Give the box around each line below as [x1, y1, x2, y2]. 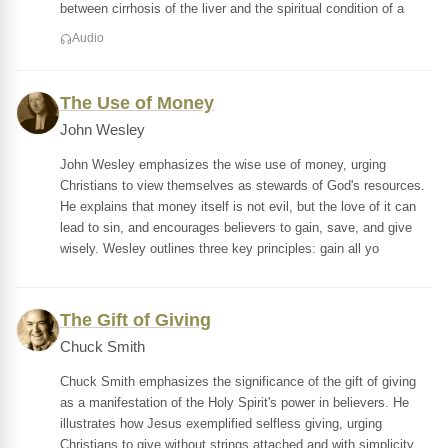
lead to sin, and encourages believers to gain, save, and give [60, 220, 412, 235]
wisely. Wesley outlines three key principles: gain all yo [60, 241, 379, 256]
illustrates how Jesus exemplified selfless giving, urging [60, 416, 382, 431]
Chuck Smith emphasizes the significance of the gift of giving [60, 374, 416, 389]
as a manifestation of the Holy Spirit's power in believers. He [60, 395, 409, 410]
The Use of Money [60, 93, 214, 113]
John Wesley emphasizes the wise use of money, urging [60, 157, 386, 172]
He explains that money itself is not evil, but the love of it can [60, 199, 416, 214]
